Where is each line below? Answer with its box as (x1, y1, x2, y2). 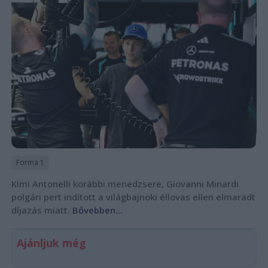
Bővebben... (72, 204, 123, 217)
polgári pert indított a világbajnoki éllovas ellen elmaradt (11, 191, 255, 203)
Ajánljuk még (16, 236, 86, 251)
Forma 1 (16, 157, 44, 168)
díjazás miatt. (11, 204, 72, 217)
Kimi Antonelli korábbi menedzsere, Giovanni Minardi (11, 178, 239, 190)
